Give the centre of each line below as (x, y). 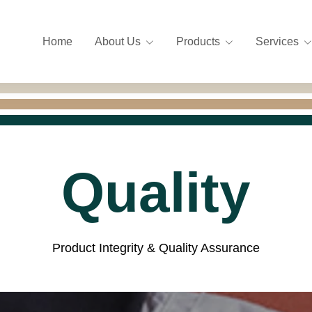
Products (198, 42)
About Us (118, 42)
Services (277, 42)
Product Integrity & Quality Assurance (156, 248)
